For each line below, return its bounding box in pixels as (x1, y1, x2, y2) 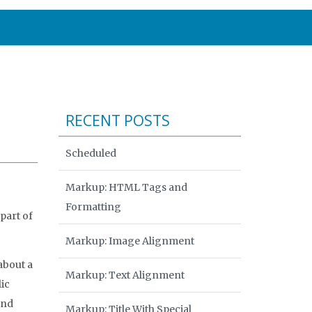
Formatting (65, 201, 121, 213)
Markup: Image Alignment (65, 235, 194, 247)
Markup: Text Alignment (65, 269, 185, 281)
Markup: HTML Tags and (65, 181, 187, 194)
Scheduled (65, 147, 116, 159)
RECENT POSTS (65, 111, 170, 130)
